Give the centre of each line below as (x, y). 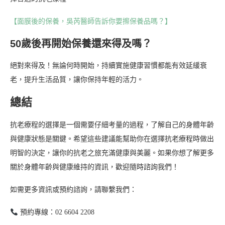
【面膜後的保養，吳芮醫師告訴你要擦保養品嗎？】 (91, 22)
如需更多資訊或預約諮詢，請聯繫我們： (73, 190)
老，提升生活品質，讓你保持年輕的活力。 (77, 80)
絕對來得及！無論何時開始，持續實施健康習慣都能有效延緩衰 (108, 66)
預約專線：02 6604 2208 (56, 212)
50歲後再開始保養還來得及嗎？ (81, 44)
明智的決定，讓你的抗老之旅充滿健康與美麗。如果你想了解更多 (112, 153)
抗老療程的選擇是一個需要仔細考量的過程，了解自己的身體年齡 (112, 125)
